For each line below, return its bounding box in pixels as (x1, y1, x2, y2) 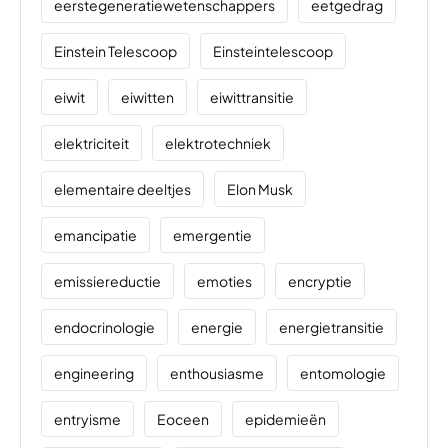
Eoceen (157, 409, 209, 428)
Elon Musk (227, 179, 293, 198)
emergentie (173, 225, 252, 244)
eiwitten (121, 87, 174, 106)
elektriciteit (54, 133, 129, 152)
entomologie (300, 363, 386, 382)
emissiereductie (54, 271, 161, 290)
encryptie (288, 271, 352, 290)
